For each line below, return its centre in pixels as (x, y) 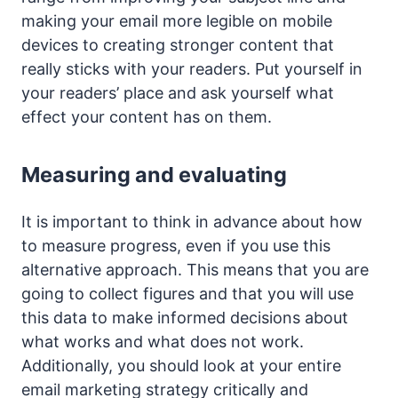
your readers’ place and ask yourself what (178, 92)
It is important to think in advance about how (192, 221)
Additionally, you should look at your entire (181, 365)
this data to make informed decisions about (185, 317)
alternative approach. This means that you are (195, 269)
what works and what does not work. (163, 341)
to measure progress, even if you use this (176, 245)
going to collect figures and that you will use (187, 293)
